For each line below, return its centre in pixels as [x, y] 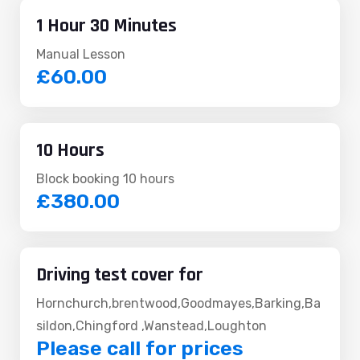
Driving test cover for [120, 275]
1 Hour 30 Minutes [106, 26]
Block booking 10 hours [105, 179]
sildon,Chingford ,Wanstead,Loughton [151, 326]
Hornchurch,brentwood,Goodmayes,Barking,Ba [178, 304]
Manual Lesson [81, 55]
